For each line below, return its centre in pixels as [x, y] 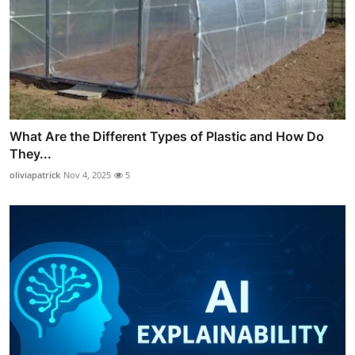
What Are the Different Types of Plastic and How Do [167, 137]
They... [31, 154]
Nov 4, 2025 [87, 175]
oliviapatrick [35, 175]
